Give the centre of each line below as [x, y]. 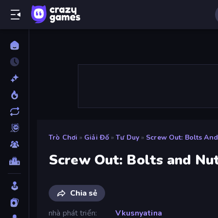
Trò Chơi [63, 137]
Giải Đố [97, 137]
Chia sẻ [84, 193]
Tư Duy [128, 137]
